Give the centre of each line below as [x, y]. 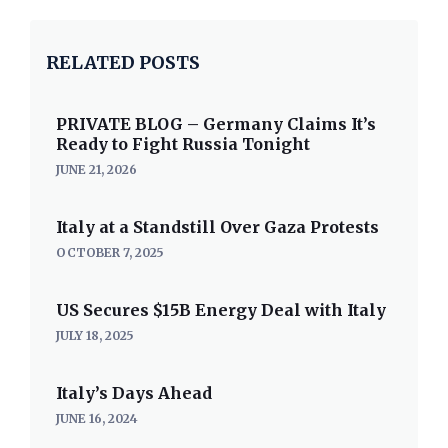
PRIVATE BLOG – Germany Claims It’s [216, 124]
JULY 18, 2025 [95, 335]
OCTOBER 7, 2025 [110, 252]
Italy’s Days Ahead [134, 393]
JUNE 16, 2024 [97, 418]
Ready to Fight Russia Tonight [183, 144]
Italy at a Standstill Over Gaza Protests [217, 227]
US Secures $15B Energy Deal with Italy [221, 310]
